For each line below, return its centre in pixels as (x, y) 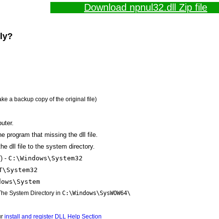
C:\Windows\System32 (45, 158)
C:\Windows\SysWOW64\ (96, 193)
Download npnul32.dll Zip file (146, 7)
